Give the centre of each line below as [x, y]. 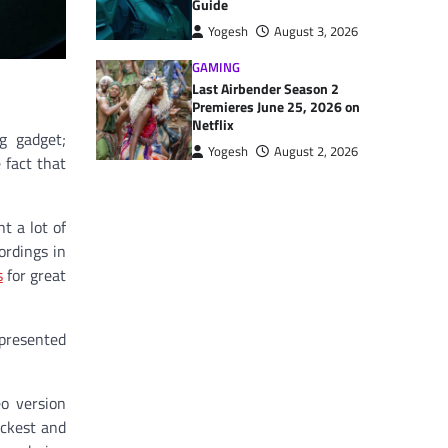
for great [34, 275]
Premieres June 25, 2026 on [276, 107]
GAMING [216, 67]
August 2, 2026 [316, 151]
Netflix [213, 125]
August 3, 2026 [316, 31]
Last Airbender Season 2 [265, 89]
